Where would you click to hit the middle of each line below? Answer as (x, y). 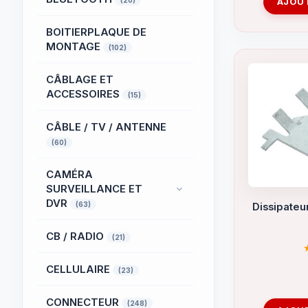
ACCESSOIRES (84, 94)
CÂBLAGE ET (80, 79)
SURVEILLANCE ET (94, 189)
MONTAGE (75, 46)
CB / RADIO (76, 236)
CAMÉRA (69, 174)
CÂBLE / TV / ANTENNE (106, 127)
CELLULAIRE (79, 269)
